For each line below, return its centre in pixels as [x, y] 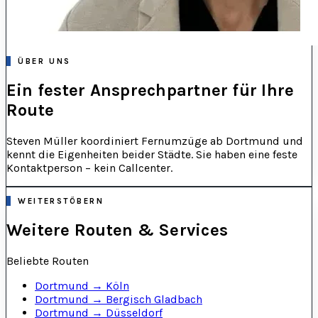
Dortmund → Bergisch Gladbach [119, 299]
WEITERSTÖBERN [61, 201]
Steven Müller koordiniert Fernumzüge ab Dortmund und [155, 141]
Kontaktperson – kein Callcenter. [89, 168]
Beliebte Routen [48, 261]
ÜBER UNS [44, 61]
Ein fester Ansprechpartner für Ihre [150, 91]
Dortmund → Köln [82, 285]
